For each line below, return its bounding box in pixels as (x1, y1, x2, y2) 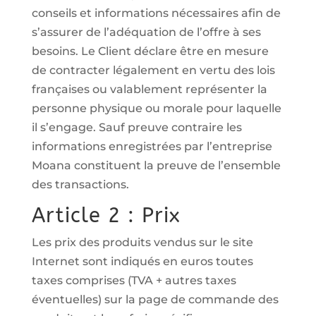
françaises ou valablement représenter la (31, 83, 267, 96)
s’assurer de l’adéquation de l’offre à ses (31, 25, 261, 39)
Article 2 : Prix (31, 203, 181, 228)
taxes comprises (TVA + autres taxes (31, 274, 236, 287)
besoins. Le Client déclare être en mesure (31, 44, 269, 58)
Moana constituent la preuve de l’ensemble (31, 159, 281, 172)
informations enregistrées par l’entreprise (31, 140, 272, 153)
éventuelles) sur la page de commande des (31, 293, 279, 306)
